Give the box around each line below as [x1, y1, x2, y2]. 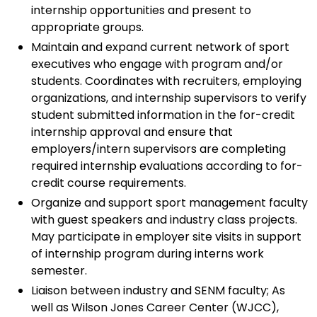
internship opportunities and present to [31, 2, 251, 19]
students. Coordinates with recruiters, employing [31, 73, 301, 90]
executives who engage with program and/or [31, 56, 283, 73]
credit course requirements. [31, 175, 189, 192]
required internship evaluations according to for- [31, 158, 303, 175]
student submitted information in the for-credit [31, 107, 295, 124]
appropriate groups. [31, 19, 146, 36]
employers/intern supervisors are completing [31, 141, 286, 158]
